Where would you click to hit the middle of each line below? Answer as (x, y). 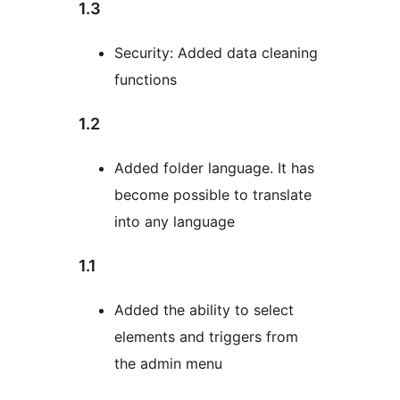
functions (146, 80)
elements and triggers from (206, 337)
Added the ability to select (204, 310)
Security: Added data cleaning (216, 53)
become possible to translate (213, 195)
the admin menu (168, 364)
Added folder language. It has (214, 168)
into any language (175, 222)
